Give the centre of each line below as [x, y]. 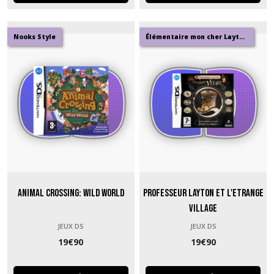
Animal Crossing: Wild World [71, 194]
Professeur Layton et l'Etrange [203, 194]
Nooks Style [35, 36]
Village [203, 209]
